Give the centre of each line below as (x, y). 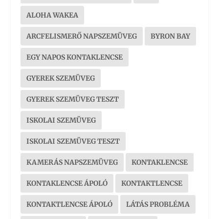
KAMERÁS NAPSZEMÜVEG (72, 162)
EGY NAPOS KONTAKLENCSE (75, 57)
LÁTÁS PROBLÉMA (158, 204)
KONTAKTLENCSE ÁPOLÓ (70, 204)
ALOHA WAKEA (53, 15)
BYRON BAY (171, 36)
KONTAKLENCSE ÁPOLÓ (67, 183)
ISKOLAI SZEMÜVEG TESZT (73, 141)
